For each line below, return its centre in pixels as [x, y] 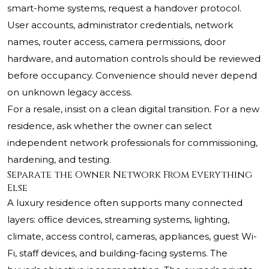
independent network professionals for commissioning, [132, 143]
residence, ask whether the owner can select [110, 126]
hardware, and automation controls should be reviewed [134, 59]
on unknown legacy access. [70, 92]
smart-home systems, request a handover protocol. [124, 8]
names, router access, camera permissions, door [116, 42]
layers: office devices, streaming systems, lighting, [118, 220]
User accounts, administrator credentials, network [120, 25]
